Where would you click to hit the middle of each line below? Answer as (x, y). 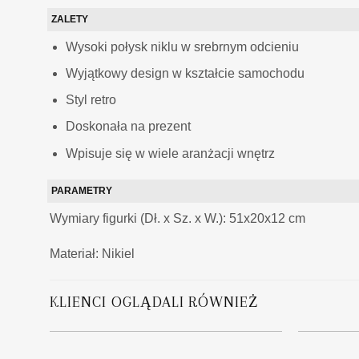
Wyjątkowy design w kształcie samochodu (186, 73)
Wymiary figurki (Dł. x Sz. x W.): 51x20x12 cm (177, 218)
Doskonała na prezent (129, 127)
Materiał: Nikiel (92, 254)
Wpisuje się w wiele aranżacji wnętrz (171, 153)
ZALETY (70, 19)
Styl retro (91, 100)
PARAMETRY (82, 190)
